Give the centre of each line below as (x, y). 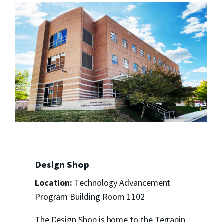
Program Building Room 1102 (89, 196)
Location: (53, 182)
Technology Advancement (121, 182)
